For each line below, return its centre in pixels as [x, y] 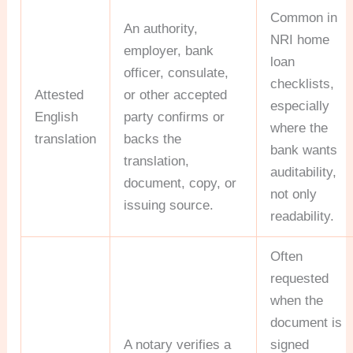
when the [297, 300]
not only [294, 194]
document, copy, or [180, 183]
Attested [59, 95]
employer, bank [169, 50]
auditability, [304, 172]
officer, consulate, [176, 72]
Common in [304, 17]
